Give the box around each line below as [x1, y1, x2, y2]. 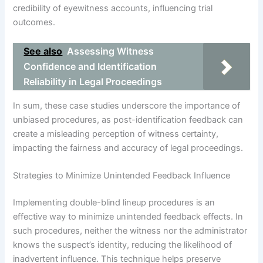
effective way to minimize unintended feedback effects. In [13, 211, 244, 222]
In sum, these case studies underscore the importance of [13, 100, 241, 111]
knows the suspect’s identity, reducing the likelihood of [13, 239, 232, 250]
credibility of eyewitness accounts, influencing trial [13, 2, 213, 14]
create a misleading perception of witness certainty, [13, 128, 219, 139]
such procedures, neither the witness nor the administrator [13, 225, 248, 236]
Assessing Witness [67, 45, 154, 58]
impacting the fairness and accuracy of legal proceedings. [13, 142, 244, 153]
